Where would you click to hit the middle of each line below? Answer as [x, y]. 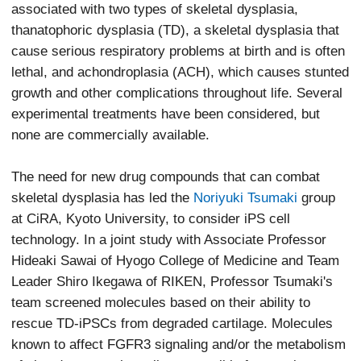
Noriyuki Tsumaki [246, 197]
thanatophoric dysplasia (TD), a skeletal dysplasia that [176, 29]
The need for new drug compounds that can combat [166, 176]
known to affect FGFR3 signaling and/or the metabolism [179, 344]
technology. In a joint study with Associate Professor [169, 239]
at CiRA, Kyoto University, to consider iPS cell [151, 218]
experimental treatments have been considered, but [166, 113]
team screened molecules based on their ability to [161, 302]
